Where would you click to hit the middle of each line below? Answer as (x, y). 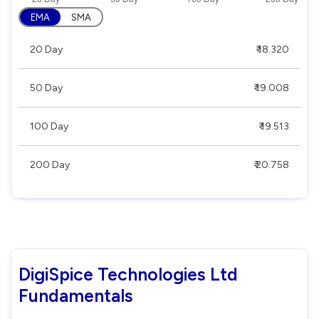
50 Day (46, 88)
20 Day (46, 49)
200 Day (50, 164)
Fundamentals (76, 295)
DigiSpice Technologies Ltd (128, 274)
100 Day (49, 126)
